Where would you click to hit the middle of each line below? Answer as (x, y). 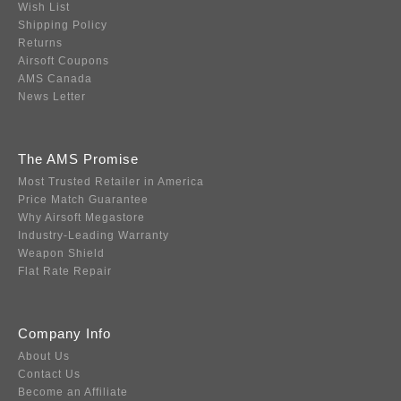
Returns (40, 43)
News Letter (52, 97)
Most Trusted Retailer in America (111, 182)
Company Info (64, 334)
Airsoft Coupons (64, 61)
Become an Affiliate (73, 392)
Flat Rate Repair (65, 272)
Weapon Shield (61, 254)
